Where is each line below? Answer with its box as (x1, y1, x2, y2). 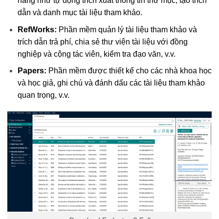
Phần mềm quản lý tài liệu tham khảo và (58, 25, 197, 34)
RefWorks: (17, 25, 59, 34)
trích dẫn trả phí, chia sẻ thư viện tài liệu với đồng (17, 37, 188, 46)
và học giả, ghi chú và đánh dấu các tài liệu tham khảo (17, 79, 205, 88)
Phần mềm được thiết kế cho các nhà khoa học (48, 66, 212, 75)
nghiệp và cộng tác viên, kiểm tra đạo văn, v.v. (17, 49, 175, 58)
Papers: (17, 66, 48, 75)
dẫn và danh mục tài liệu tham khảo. (17, 8, 142, 17)
